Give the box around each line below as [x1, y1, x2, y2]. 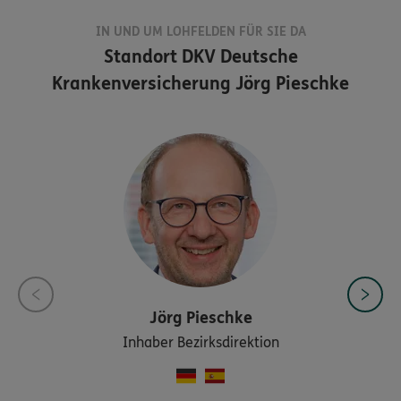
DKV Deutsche [181, 47, 298, 68]
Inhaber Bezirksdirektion [122, 334, 279, 352]
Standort [103, 47, 182, 68]
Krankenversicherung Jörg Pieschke [52, 73, 349, 95]
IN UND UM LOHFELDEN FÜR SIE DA [95, 24, 306, 40]
